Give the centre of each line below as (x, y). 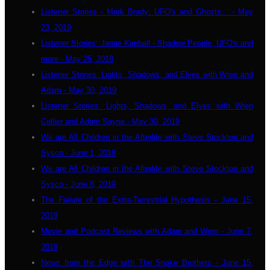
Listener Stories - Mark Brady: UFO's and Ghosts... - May (147, 12)
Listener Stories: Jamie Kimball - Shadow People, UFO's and (147, 43)
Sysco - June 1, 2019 (78, 153)
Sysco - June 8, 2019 (78, 184)
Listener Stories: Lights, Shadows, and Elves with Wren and (147, 74)
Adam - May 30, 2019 (79, 90)
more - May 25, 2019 (77, 59)
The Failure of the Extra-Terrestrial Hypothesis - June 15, (147, 200)
